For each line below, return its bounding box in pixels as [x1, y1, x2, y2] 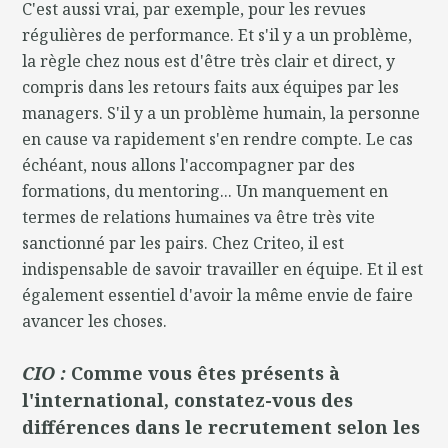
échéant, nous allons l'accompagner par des [22, 153, 356, 176]
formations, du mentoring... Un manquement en [22, 179, 389, 202]
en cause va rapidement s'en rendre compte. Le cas [22, 127, 414, 150]
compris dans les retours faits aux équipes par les [22, 75, 400, 98]
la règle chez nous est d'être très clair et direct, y [22, 49, 396, 72]
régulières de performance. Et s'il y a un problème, [22, 23, 413, 46]
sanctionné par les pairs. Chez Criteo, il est [22, 231, 345, 254]
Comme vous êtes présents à [71, 360, 341, 385]
